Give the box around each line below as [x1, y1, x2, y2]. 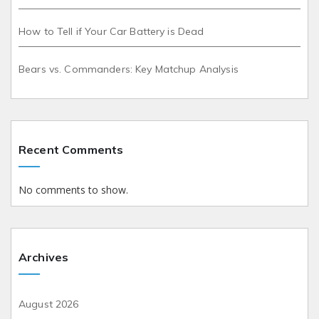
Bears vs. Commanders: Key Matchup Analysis [19, 62, 239, 75]
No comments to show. [19, 182, 128, 197]
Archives [19, 249, 69, 264]
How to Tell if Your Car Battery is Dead [19, 24, 204, 38]
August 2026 [19, 297, 79, 310]
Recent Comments [19, 142, 124, 157]
